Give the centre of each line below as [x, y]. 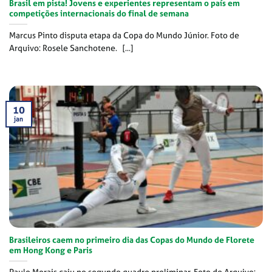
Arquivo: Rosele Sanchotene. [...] [71, 48]
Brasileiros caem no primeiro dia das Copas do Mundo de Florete [132, 240]
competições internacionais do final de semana [99, 14]
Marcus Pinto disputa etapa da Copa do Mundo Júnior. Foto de [124, 36]
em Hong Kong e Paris [51, 250]
